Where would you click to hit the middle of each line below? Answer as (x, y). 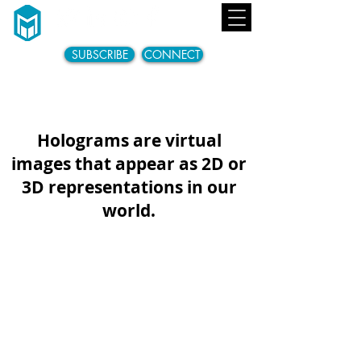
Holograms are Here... (129, 105)
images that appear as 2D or (129, 164)
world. (129, 211)
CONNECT (172, 54)
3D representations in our (129, 187)
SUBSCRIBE (100, 54)
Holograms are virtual (129, 141)
